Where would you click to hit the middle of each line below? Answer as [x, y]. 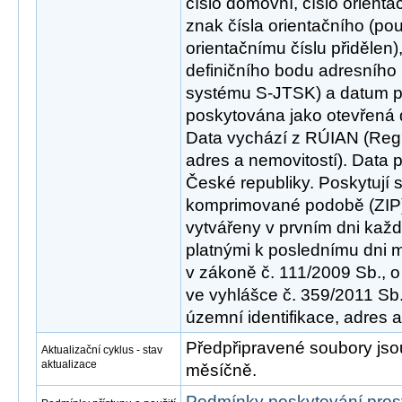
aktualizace [69, 364]
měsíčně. [221, 370]
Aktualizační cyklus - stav [102, 350]
